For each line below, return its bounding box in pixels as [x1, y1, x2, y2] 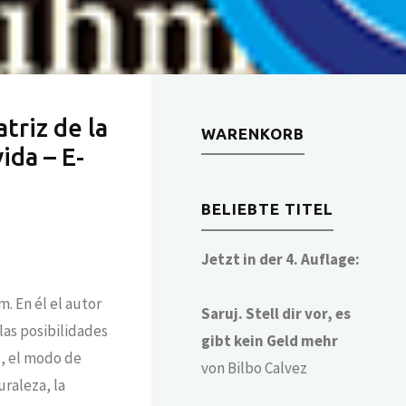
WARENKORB [201, 124, 305, 142]
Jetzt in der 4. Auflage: [201, 248, 361, 269]
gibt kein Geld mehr [201, 330, 339, 351]
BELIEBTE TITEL [201, 199, 334, 217]
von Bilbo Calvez [201, 357, 308, 378]
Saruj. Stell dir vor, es [201, 303, 352, 324]
